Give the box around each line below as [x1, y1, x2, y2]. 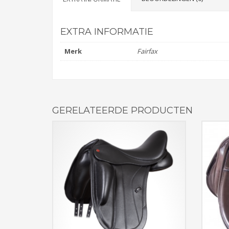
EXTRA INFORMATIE [60, 26, 153, 38]
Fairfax [137, 47, 157, 56]
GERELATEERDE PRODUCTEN [52, 105, 193, 117]
